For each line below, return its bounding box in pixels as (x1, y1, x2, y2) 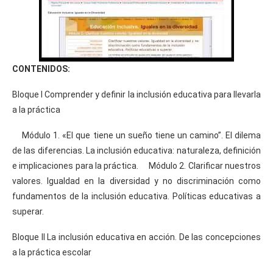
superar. (12, 206, 44, 216)
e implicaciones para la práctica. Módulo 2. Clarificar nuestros (12, 160, 261, 171)
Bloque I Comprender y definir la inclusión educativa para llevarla (12, 89, 261, 99)
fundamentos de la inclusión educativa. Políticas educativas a (12, 191, 261, 201)
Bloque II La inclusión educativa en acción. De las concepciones (12, 232, 261, 242)
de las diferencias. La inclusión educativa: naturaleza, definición (12, 145, 261, 155)
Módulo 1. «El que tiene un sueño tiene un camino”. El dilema (12, 130, 261, 140)
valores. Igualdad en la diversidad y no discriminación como (12, 175, 261, 186)
